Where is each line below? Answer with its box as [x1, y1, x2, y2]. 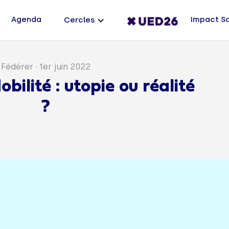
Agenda [11, 15, 42, 24]
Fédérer [1, 62, 34, 72]
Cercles [64, 15, 95, 25]
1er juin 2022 [39, 62, 91, 72]
